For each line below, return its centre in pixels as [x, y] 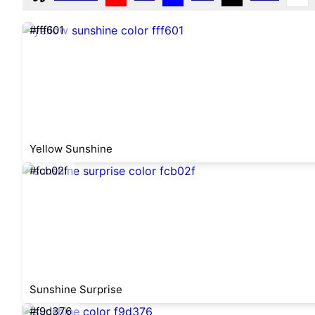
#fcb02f [49, 171]
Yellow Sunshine [71, 149]
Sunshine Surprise [76, 289]
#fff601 [47, 30]
